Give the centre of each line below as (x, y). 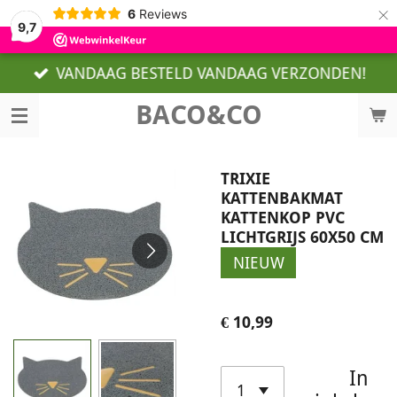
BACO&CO (198, 115)
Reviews (163, 13)
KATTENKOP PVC (283, 218)
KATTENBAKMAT (282, 198)
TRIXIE (245, 179)
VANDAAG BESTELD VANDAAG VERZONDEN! (211, 73)
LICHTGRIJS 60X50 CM (302, 237)
